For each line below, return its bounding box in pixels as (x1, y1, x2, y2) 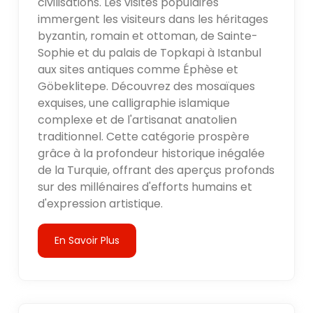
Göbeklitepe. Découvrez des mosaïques (38, 78, 256, 94)
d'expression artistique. (38, 195, 163, 212)
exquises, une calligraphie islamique (38, 94, 231, 111)
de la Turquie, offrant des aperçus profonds (38, 161, 275, 178)
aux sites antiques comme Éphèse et (38, 61, 239, 78)
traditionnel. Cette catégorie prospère (38, 128, 250, 145)
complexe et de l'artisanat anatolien (38, 111, 238, 128)
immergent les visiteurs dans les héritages (38, 10, 269, 27)
